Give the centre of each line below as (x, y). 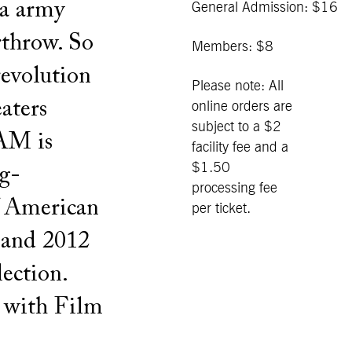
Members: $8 (233, 47)
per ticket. (221, 209)
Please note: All (238, 86)
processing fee (235, 188)
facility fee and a (240, 147)
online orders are (242, 106)
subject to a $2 (236, 127)
